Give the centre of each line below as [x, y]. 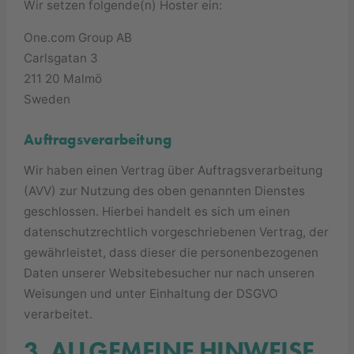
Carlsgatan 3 [61, 58]
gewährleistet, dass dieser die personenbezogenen [171, 252]
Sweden [47, 100]
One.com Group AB [78, 38]
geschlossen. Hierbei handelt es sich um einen [157, 211]
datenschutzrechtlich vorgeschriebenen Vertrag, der [177, 232]
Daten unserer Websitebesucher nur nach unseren [169, 273]
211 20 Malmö [63, 79]
